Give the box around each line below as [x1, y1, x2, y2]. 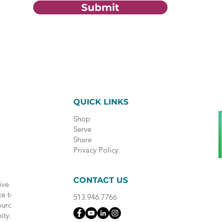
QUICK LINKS [73, 97, 128, 107]
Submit [81, 1, 119, 13]
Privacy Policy [73, 145, 118, 155]
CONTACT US [73, 175, 128, 185]
